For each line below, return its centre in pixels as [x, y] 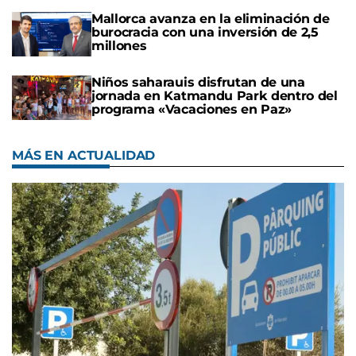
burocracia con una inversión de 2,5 [205, 32]
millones [119, 45]
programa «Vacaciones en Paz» [192, 110]
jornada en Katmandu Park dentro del [215, 96]
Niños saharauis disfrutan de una [198, 83]
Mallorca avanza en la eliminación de [211, 18]
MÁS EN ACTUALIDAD [84, 156]
